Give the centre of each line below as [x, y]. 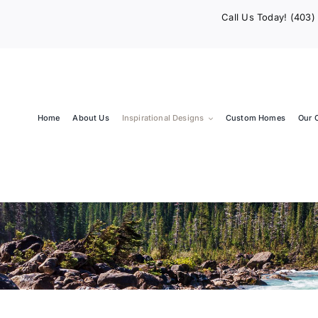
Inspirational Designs [163, 118]
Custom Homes [255, 118]
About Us [91, 118]
